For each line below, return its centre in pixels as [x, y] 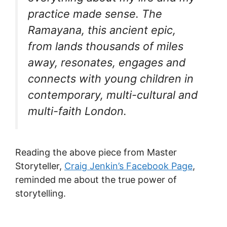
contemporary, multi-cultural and [113, 94]
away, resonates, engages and [107, 62]
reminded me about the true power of [96, 180]
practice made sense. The [95, 13]
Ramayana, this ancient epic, [102, 30]
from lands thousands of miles [106, 46]
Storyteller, [40, 166]
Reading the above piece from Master [96, 153]
